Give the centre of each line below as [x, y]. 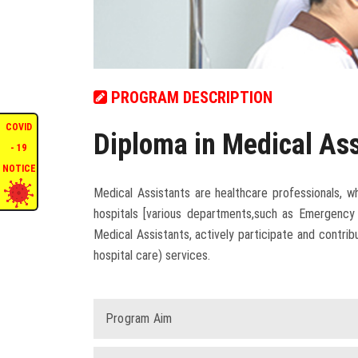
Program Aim [139, 319]
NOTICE [19, 168]
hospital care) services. [152, 256]
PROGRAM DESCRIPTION [190, 98]
